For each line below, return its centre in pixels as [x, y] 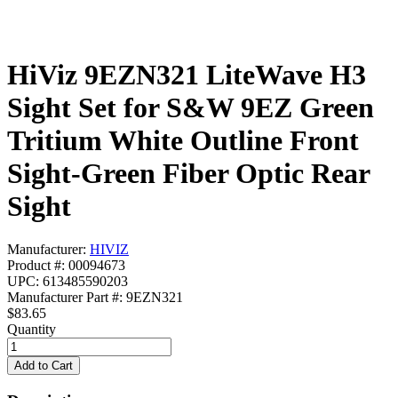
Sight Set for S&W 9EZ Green [191, 107]
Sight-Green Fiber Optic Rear [188, 173]
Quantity [32, 330]
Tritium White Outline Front [183, 140]
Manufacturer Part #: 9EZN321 [95, 298]
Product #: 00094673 [66, 266]
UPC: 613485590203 [68, 282]
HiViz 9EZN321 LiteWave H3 [187, 74]
